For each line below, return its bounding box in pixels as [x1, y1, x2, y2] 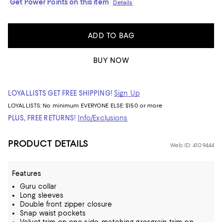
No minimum [43, 102, 81, 109]
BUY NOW [93, 56, 129, 65]
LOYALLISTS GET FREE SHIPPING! [8, 89, 112, 97]
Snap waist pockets [20, 209, 86, 217]
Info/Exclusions [77, 114, 128, 122]
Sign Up [113, 89, 140, 97]
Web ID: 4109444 [170, 142, 214, 149]
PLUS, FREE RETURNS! [8, 114, 76, 122]
